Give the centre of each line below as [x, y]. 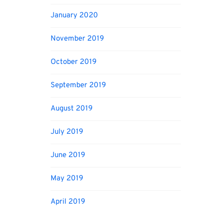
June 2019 [68, 155]
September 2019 [78, 85]
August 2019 [72, 109]
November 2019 [77, 39]
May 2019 [67, 179]
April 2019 [68, 202]
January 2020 [74, 16]
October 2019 [74, 62]
